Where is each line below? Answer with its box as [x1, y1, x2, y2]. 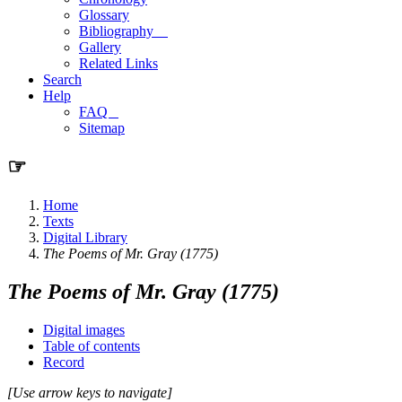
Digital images [43, 321, 125, 337]
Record [43, 354, 84, 370]
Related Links [79, 56, 158, 71]
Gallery [79, 39, 121, 55]
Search [43, 72, 82, 87]
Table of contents [43, 337, 140, 354]
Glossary [79, 7, 129, 22]
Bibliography [79, 23, 168, 39]
